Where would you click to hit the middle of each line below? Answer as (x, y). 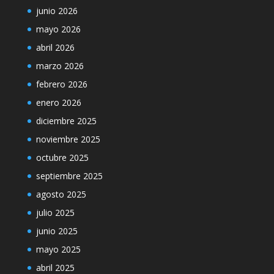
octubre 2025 (62, 157)
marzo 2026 (60, 66)
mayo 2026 (58, 29)
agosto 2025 (61, 194)
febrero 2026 (61, 84)
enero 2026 (58, 102)
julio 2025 (55, 213)
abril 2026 (55, 47)
